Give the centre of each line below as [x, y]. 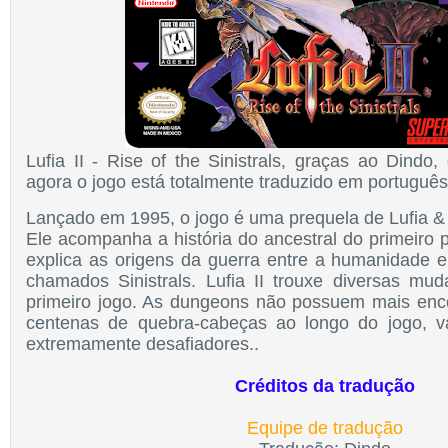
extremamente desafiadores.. [142, 343]
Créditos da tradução [325, 385]
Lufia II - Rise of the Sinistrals [154, 160]
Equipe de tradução [325, 427]
